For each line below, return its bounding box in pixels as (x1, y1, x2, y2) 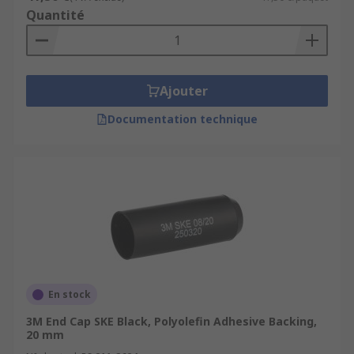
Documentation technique (107, 111, 258, 126)
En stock (48, 288, 91, 301)
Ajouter (159, 82, 208, 100)
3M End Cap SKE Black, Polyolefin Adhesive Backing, (26, 314, 317, 329)
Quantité (26, 6, 85, 24)
